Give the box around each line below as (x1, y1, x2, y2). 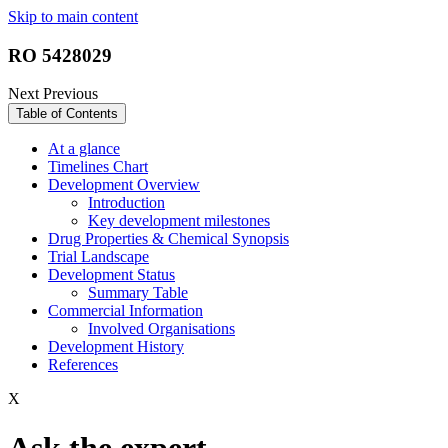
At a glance (48, 140, 120, 158)
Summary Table (88, 284, 188, 302)
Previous (43, 85, 98, 103)
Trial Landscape (48, 248, 149, 266)
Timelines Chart (48, 158, 148, 176)
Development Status (48, 266, 175, 284)
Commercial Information (48, 302, 203, 320)
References (48, 356, 118, 374)
